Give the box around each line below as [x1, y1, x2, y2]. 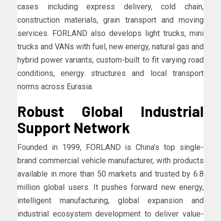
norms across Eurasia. [17, 81, 93, 91]
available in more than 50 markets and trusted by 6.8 [17, 169, 204, 179]
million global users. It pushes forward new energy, [17, 182, 204, 192]
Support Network [17, 118, 130, 136]
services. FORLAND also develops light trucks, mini [17, 28, 204, 38]
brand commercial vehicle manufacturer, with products [17, 155, 204, 165]
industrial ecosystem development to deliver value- [17, 209, 204, 219]
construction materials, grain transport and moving [17, 15, 204, 25]
